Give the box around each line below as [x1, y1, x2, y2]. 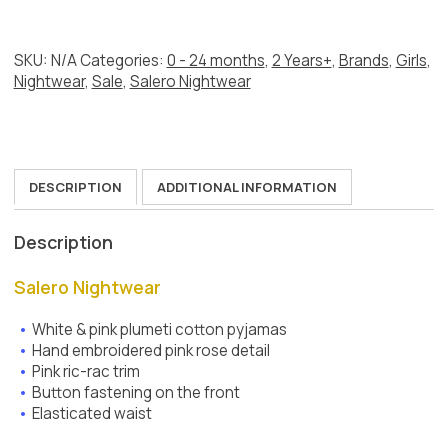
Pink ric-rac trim [32, 361, 141, 383]
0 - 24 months [166, 50, 265, 72]
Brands [338, 50, 389, 72]
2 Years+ [271, 50, 332, 72]
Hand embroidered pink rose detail [32, 340, 271, 362]
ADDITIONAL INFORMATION [156, 177, 337, 196]
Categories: [79, 50, 167, 72]
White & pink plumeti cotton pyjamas [32, 319, 288, 341]
